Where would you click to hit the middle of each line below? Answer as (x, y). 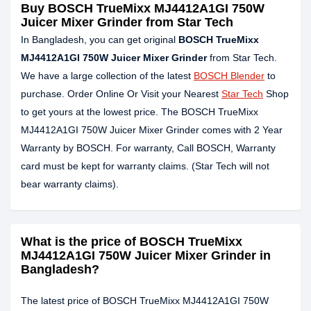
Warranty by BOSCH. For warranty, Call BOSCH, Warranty (148, 148)
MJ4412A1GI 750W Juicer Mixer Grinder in (146, 255)
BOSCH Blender (229, 76)
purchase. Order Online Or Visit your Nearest (121, 94)
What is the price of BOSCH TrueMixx (132, 242)
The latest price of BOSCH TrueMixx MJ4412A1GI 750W (145, 301)
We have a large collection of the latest (107, 76)
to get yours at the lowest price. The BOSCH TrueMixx (140, 112)
